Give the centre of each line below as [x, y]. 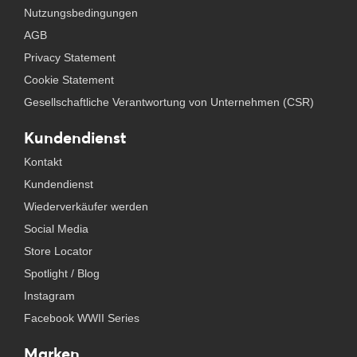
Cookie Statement [69, 80]
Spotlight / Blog [62, 273]
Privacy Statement [70, 57]
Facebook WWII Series [82, 318]
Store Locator [58, 251]
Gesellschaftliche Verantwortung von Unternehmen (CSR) [169, 102]
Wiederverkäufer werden [86, 206]
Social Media [56, 229]
